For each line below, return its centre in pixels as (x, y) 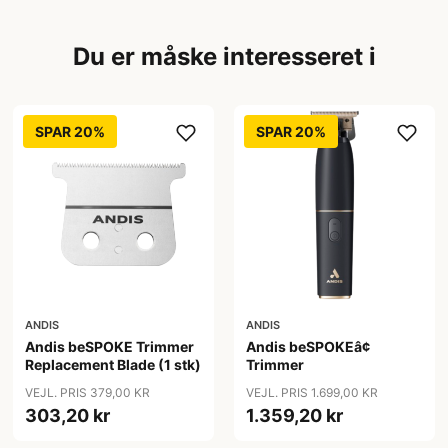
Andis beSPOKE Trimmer (110, 347)
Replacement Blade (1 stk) (113, 365)
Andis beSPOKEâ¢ (307, 347)
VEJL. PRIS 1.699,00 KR (311, 393)
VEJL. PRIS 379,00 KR (88, 393)
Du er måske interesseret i (224, 56)
